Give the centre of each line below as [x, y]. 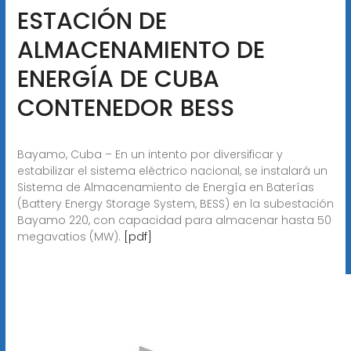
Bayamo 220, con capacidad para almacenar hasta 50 [174, 220]
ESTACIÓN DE [92, 21]
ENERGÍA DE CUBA [118, 79]
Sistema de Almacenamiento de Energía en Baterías [165, 187]
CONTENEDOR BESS [125, 108]
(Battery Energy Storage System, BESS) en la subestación [175, 203]
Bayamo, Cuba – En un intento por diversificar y [150, 154]
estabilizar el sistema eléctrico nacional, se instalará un [172, 170]
